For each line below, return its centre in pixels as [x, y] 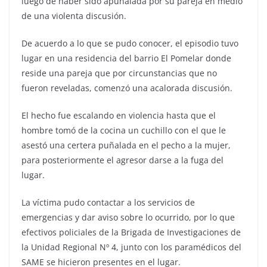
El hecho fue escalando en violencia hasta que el [119, 115]
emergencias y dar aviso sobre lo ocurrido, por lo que [128, 217]
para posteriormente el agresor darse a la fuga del [122, 160]
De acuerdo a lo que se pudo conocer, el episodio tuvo [130, 43]
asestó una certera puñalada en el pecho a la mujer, [126, 145]
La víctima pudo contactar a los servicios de [108, 202]
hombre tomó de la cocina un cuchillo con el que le [124, 130]
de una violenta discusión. [74, 16]
